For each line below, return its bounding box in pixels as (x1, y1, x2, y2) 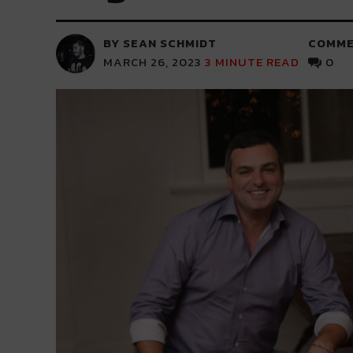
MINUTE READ (214, 53, 299, 71)
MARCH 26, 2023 (102, 53, 202, 71)
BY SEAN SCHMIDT (102, 34, 217, 52)
